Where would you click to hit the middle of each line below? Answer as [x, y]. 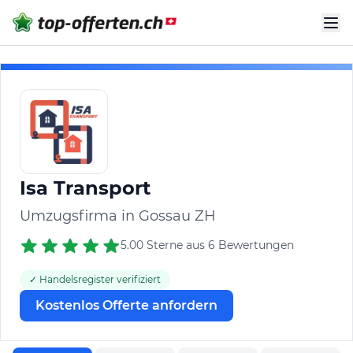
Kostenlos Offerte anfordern [126, 306]
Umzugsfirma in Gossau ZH [118, 216]
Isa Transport [85, 188]
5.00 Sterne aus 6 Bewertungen [207, 245]
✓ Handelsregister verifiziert [95, 280]
